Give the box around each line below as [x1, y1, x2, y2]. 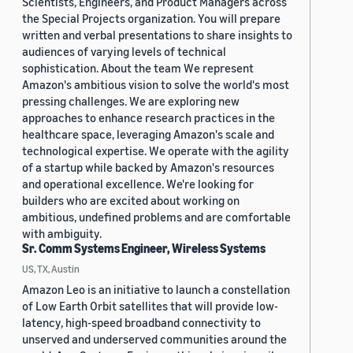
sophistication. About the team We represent [22, 61, 254, 76]
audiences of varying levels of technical [22, 44, 226, 59]
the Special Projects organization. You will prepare [22, 11, 281, 26]
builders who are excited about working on [22, 193, 240, 208]
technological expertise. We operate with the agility [22, 143, 289, 158]
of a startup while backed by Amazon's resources [22, 160, 274, 175]
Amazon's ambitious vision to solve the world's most [22, 77, 289, 92]
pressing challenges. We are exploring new [22, 94, 240, 109]
